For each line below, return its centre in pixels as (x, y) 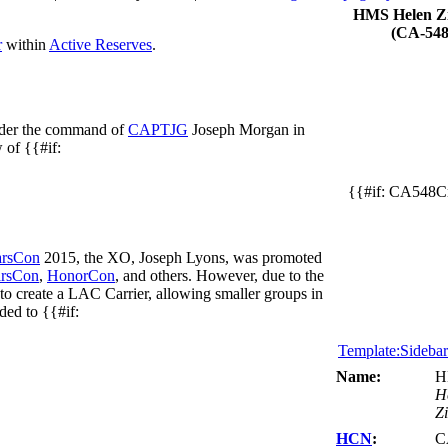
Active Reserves (100, 44)
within (25, 44)
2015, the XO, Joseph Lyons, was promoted (181, 257)
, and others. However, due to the (219, 275)
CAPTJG (158, 129)
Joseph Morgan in (246, 129)
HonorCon (81, 275)
